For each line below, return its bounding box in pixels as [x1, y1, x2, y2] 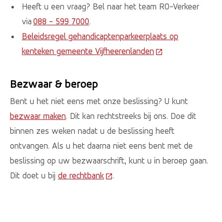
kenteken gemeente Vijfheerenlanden [21, 46, 154, 56]
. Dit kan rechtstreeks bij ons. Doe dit [66, 111, 196, 121]
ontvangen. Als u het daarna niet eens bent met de [10, 141, 193, 151]
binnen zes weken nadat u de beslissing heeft [10, 126, 174, 136]
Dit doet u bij [10, 170, 58, 181]
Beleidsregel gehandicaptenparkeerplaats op [21, 31, 178, 42]
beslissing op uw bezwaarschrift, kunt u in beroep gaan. [10, 156, 208, 166]
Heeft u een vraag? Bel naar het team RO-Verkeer [21, 1, 199, 12]
